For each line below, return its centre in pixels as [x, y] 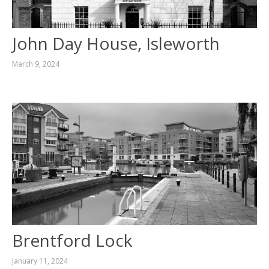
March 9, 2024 [35, 64]
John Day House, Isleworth [116, 43]
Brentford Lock [72, 240]
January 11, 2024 [40, 261]
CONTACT [27, 23]
